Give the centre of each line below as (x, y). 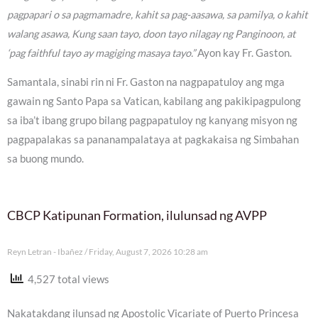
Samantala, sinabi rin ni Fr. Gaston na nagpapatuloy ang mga (146, 82)
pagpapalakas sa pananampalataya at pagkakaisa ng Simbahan (153, 140)
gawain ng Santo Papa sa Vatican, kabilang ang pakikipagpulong (154, 102)
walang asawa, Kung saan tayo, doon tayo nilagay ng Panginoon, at (151, 33)
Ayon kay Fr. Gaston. (243, 53)
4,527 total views (66, 279)
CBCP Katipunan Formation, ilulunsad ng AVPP (137, 215)
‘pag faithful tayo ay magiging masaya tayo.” (101, 53)
